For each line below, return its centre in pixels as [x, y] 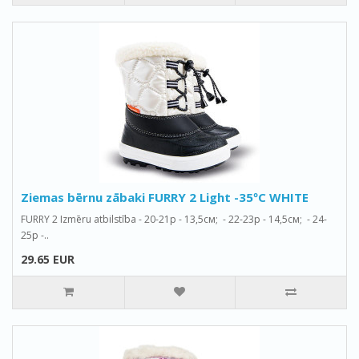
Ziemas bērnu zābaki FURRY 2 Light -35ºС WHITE [165, 197]
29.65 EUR [48, 259]
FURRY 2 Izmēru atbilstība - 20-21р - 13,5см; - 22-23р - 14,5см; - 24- [174, 219]
